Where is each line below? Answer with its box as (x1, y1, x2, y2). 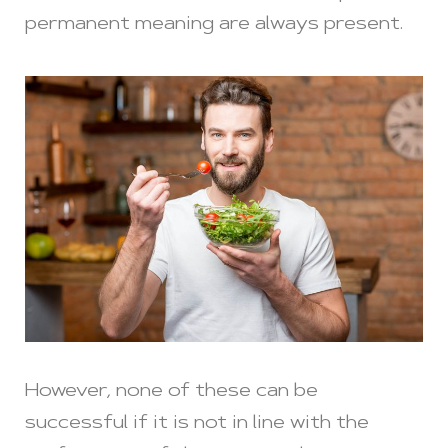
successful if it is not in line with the (25, 414, 369, 433)
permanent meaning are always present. (25, 16, 403, 35)
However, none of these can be (25, 382, 318, 401)
